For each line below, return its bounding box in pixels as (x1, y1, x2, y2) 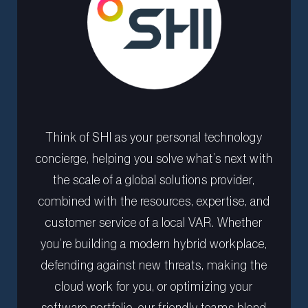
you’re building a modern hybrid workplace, (41, 237, 267, 250)
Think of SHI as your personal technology (45, 131, 263, 144)
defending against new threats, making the (41, 258, 267, 272)
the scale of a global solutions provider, (53, 173, 255, 186)
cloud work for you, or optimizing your (55, 280, 253, 293)
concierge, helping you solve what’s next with (35, 152, 273, 165)
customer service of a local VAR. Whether (45, 216, 263, 229)
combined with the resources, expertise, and (38, 195, 270, 208)
